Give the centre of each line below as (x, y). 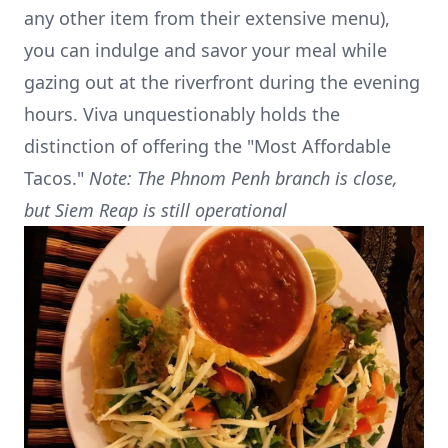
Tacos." (56, 178)
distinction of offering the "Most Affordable (207, 146)
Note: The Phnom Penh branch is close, (243, 178)
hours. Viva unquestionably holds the (182, 114)
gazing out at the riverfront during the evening (222, 82)
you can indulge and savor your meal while (205, 50)
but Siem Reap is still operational (155, 210)
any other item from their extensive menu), (207, 18)
